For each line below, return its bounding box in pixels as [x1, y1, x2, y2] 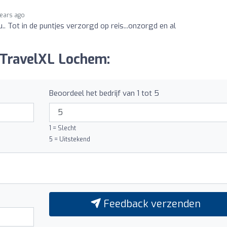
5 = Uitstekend [49, 135, 90, 143]
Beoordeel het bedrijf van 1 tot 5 [49, 88, 159, 98]
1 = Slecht [49, 124, 76, 132]
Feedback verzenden [100, 197, 201, 211]
